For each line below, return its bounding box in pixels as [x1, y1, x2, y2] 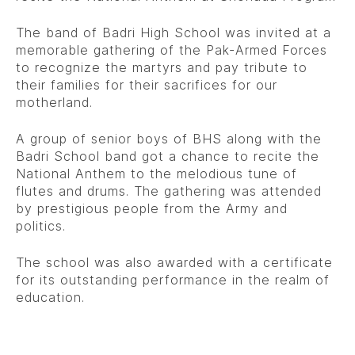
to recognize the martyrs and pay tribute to [16, 59, 307, 76]
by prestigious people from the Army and [16, 200, 288, 217]
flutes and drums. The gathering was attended [16, 183, 322, 200]
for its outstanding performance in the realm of [16, 272, 330, 288]
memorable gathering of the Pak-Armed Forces [16, 42, 327, 59]
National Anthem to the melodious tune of [16, 166, 297, 182]
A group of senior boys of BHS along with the [16, 131, 322, 147]
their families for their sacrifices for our [16, 77, 277, 94]
